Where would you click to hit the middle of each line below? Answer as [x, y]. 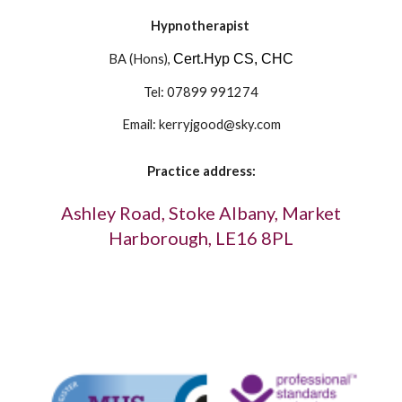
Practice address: [201, 170]
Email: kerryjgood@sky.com [201, 124]
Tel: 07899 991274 [201, 92]
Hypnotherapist [200, 25]
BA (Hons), [141, 58]
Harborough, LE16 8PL [201, 237]
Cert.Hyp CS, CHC [233, 58]
